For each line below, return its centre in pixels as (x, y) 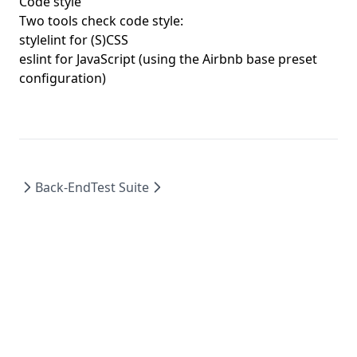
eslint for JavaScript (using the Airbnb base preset (168, 59)
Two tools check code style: (101, 21)
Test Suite (120, 187)
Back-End (63, 187)
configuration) (63, 78)
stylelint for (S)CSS (74, 40)
